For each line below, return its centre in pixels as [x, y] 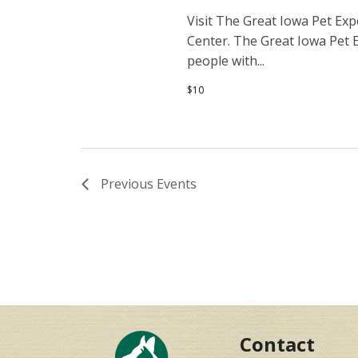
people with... [225, 61]
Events [177, 184]
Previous [129, 184]
